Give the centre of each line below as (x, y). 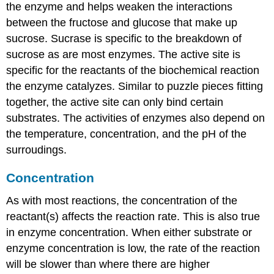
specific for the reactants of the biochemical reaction (133, 70)
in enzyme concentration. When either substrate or (129, 233)
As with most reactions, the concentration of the (122, 201)
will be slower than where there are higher (108, 265)
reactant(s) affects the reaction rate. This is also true (133, 217)
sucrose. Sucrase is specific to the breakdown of (124, 38)
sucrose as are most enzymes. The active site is (124, 54)
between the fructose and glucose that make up (122, 22)
